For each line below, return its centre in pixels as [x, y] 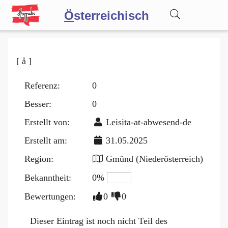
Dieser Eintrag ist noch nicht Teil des [97, 221]
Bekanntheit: [48, 177]
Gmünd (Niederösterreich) [153, 159]
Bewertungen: [50, 196]
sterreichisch [111, 16]
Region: [39, 159]
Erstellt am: [46, 140]
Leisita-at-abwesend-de [149, 122]
